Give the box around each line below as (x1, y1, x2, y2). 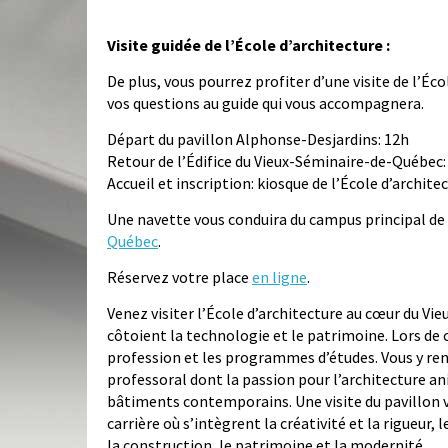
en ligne (252, 267, 307, 288)
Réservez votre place (107, 267, 252, 288)
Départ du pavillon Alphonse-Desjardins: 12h (107, 129, 409, 150)
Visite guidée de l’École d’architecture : (107, 35, 390, 56)
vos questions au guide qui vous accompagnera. (107, 93, 424, 114)
